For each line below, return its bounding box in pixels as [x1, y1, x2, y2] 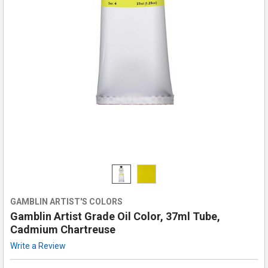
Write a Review [10, 240, 66, 251]
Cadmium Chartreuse [10, 223, 115, 236]
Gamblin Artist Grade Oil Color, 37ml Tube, [10, 209, 220, 223]
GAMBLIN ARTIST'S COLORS [10, 196, 123, 206]
